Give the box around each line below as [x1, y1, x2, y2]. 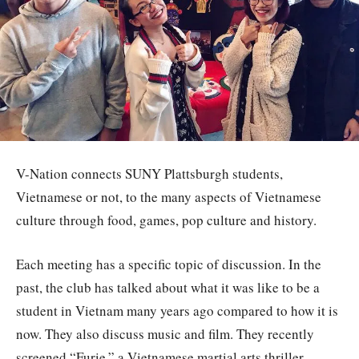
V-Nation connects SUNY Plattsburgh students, [16, 163, 283, 183]
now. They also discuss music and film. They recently [16, 324, 314, 343]
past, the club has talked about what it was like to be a [16, 277, 320, 296]
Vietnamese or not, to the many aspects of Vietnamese [16, 187, 321, 206]
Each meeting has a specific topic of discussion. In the [16, 254, 321, 273]
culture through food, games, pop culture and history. [16, 210, 317, 229]
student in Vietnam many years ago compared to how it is [16, 301, 338, 320]
